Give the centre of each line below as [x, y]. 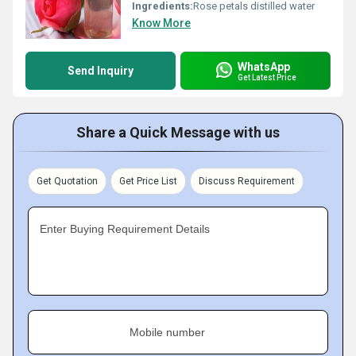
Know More [161, 23]
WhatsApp [264, 66]
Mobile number [167, 332]
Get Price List [148, 181]
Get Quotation [67, 181]
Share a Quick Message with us [178, 132]
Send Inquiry [101, 71]
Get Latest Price [267, 77]
